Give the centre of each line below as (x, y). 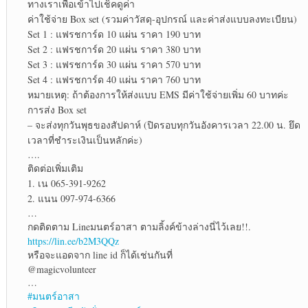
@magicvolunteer (62, 269)
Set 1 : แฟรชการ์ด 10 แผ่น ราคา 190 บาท (114, 34)
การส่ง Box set (57, 110)
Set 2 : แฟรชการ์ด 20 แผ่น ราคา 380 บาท (114, 49)
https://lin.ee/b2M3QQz (73, 241)
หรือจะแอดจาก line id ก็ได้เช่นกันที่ (100, 255)
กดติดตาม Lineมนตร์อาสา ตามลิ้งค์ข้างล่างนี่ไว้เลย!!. (139, 227)
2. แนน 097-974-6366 (71, 199)
